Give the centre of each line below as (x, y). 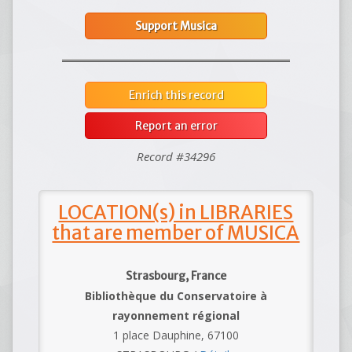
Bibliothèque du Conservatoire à (176, 296)
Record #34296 (176, 157)
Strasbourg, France (176, 276)
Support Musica (176, 26)
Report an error (176, 126)
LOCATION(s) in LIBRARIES (176, 213)
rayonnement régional (176, 316)
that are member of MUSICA (176, 233)
